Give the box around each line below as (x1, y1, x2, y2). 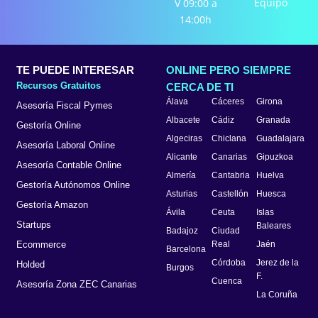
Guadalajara (256, 133, 305, 144)
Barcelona (166, 244, 206, 255)
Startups (16, 219, 52, 231)
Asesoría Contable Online (16, 160, 122, 171)
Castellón (211, 189, 248, 199)
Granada (256, 115, 291, 126)
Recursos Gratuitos (16, 80, 102, 92)
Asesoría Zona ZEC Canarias (16, 279, 138, 290)
